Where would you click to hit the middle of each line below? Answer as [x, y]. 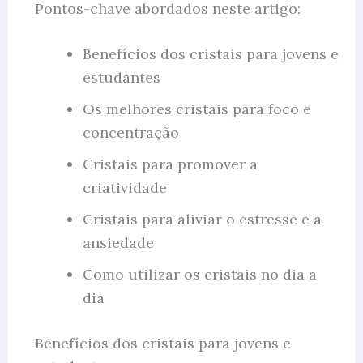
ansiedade [118, 243]
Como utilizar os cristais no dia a [199, 275]
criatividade [124, 188]
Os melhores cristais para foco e [196, 109]
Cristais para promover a [170, 164]
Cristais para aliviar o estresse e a [202, 220]
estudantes [121, 78]
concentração [130, 133]
